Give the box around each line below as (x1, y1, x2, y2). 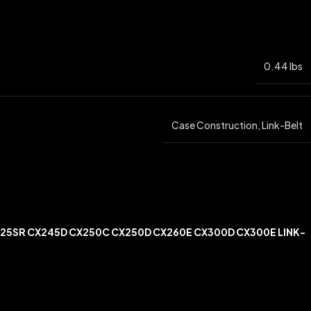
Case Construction (171, 119, 258, 131)
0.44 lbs (264, 60, 303, 72)
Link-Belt (262, 119, 303, 131)
